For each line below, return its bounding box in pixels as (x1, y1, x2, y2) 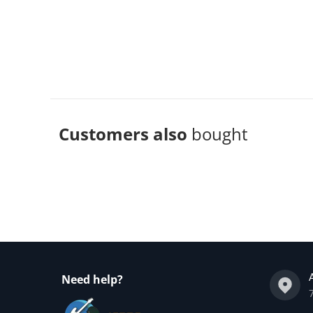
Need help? (61, 272, 123, 287)
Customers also (59, 122, 191, 145)
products (198, 198, 269, 221)
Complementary (59, 198, 198, 221)
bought (191, 122, 248, 145)
